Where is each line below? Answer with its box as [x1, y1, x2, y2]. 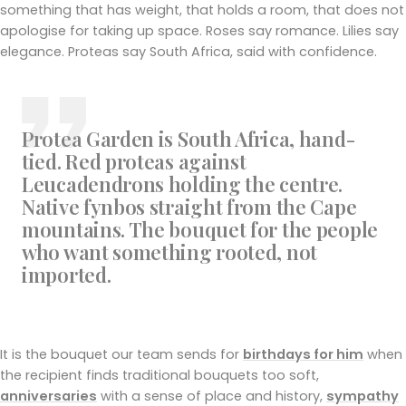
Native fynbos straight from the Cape [22, 192, 357, 220]
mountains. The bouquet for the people [22, 215, 378, 243]
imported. [22, 260, 111, 288]
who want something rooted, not [22, 237, 317, 266]
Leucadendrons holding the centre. [22, 169, 343, 198]
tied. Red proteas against [22, 147, 246, 175]
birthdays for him [243, 344, 363, 363]
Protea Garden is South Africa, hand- [22, 124, 355, 152]
